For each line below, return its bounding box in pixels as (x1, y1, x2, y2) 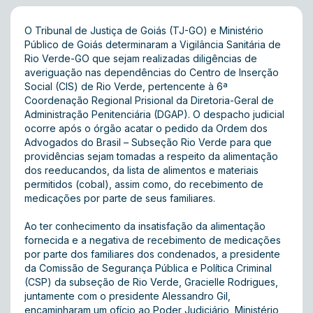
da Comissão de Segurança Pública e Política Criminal (24, 262, 272, 274)
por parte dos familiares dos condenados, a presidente (24, 248, 280, 260)
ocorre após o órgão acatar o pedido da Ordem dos (24, 122, 268, 134)
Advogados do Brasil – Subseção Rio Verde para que (24, 136, 272, 148)
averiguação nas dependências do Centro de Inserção (24, 66, 279, 78)
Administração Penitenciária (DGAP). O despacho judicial (24, 108, 284, 120)
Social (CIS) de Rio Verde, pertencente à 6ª (24, 80, 228, 92)
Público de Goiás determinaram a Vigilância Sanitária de (24, 38, 281, 50)
